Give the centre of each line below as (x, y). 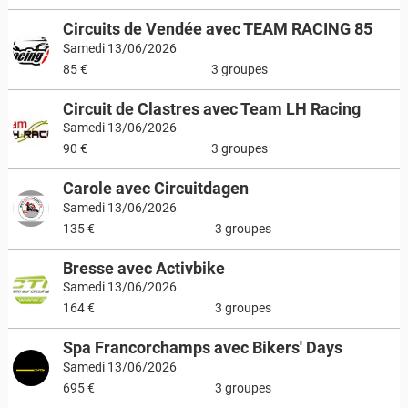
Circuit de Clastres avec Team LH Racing (211, 108)
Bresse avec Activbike (143, 268)
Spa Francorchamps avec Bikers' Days (202, 347)
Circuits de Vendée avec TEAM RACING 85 (217, 29)
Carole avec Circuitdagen (155, 188)
